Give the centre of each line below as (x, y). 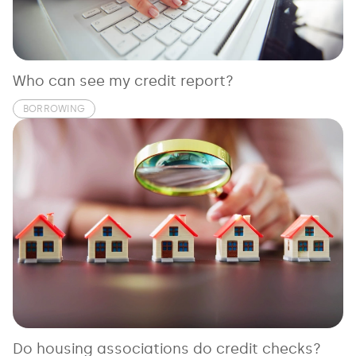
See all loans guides (65, 11)
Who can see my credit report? (123, 81)
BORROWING (54, 108)
